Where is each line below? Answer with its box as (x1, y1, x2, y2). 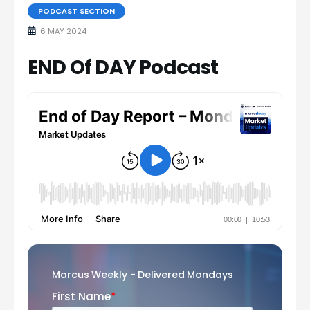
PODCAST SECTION (38, 5, 115, 17)
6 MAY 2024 (38, 25, 86, 37)
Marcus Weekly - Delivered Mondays (52, 267, 233, 282)
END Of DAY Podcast (28, 53, 219, 81)
